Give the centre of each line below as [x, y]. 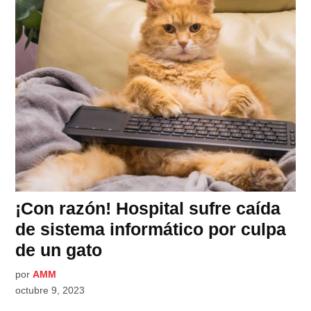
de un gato [59, 250]
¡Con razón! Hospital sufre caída [148, 209]
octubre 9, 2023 [50, 291]
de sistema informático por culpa [151, 229]
